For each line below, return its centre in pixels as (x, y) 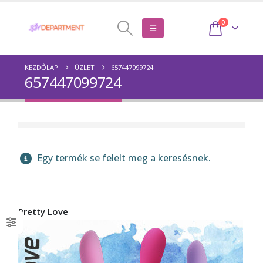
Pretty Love (43, 211)
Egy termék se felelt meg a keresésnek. (123, 158)
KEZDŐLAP (42, 67)
